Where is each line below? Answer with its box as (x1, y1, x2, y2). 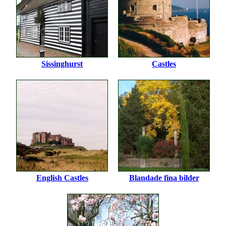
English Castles (36, 173, 88, 182)
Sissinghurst (41, 59, 83, 68)
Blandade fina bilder (129, 173, 199, 182)
